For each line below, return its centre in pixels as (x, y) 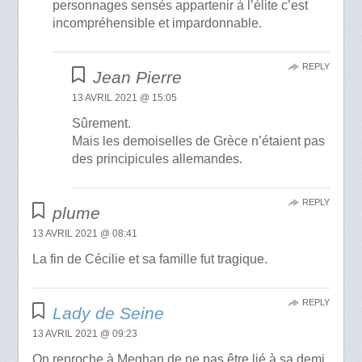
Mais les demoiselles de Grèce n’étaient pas (199, 141)
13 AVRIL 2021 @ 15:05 (125, 98)
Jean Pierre (137, 78)
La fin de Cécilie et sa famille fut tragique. (149, 259)
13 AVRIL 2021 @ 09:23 (84, 334)
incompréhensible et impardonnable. (158, 23)
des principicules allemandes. (158, 159)
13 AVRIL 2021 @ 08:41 (84, 234)
